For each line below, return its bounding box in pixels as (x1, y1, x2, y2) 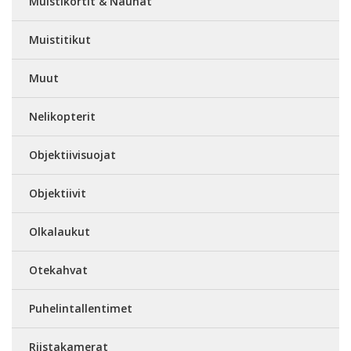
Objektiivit (29, 186, 86, 201)
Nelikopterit (29, 109, 96, 124)
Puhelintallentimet (29, 301, 132, 316)
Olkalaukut (29, 224, 90, 239)
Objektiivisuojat (29, 147, 116, 162)
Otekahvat (29, 262, 88, 277)
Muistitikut (29, 32, 91, 47)
